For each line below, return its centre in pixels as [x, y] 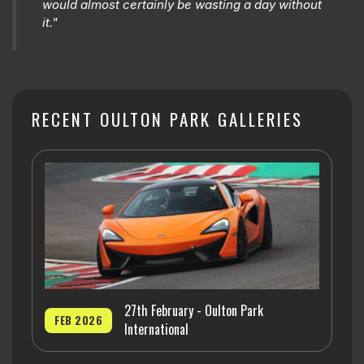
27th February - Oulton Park [194, 311]
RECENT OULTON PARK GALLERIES [167, 119]
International [156, 329]
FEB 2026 [78, 320]
